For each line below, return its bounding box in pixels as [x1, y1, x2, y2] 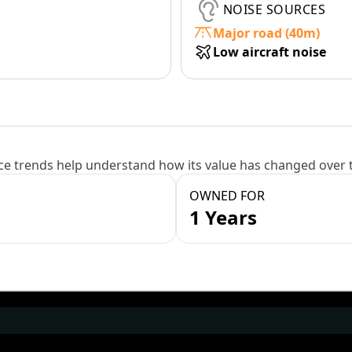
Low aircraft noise [213, 43, 326, 60]
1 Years [189, 204, 257, 230]
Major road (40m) [213, 24, 320, 42]
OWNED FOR [189, 187, 265, 204]
